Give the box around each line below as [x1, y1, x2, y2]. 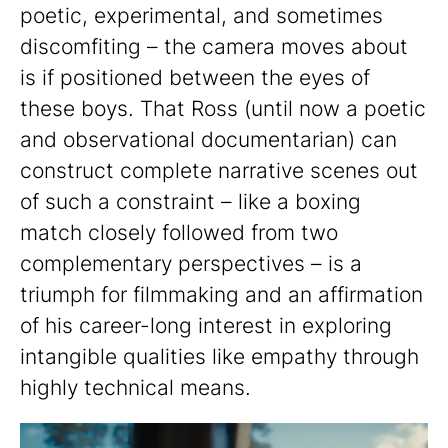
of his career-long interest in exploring [20, 313, 392, 339]
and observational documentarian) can [20, 127, 397, 153]
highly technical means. [20, 375, 251, 401]
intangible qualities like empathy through [20, 344, 419, 370]
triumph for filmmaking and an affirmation [20, 282, 423, 308]
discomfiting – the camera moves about [20, 34, 408, 60]
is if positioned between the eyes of [20, 65, 370, 91]
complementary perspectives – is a [20, 251, 362, 277]
